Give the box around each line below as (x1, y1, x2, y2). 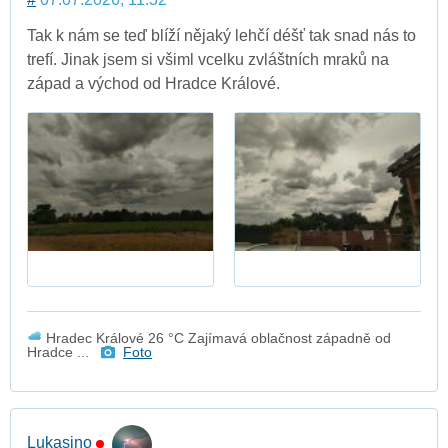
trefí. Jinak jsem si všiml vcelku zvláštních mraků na (27, 50, 389, 68)
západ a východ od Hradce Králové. (27, 74, 280, 92)
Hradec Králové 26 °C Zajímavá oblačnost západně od (42, 329, 391, 346)
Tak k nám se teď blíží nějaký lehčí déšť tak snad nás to (27, 26, 416, 44)
